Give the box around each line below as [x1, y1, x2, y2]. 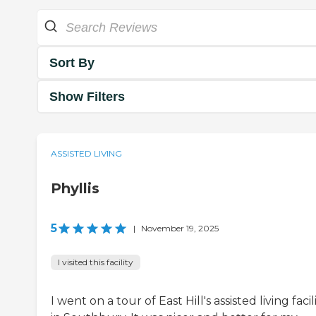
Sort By [49, 55, 95, 70]
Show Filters [49, 89, 125, 104]
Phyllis [51, 180, 99, 197]
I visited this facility [58, 257, 133, 268]
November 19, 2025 [141, 223, 219, 234]
